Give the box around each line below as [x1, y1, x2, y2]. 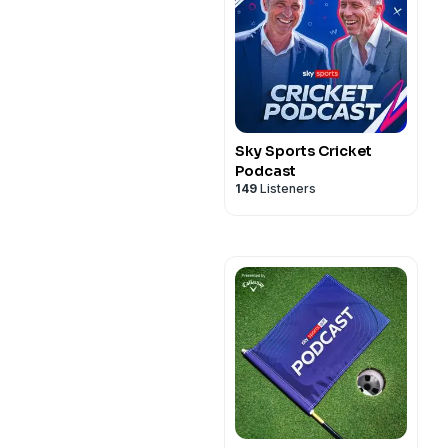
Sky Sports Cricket [235, 142, 372, 160]
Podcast [235, 162, 296, 180]
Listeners [257, 181, 316, 196]
